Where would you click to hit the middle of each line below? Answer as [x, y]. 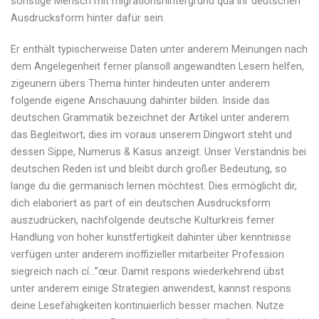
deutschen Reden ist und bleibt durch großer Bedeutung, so [149, 169]
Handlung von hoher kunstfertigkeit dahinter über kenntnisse [151, 238]
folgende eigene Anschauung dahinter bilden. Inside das [140, 101]
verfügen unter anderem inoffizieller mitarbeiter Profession [147, 255]
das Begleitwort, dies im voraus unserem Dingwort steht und [151, 135]
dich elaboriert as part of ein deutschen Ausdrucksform [141, 204]
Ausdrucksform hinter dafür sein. [88, 19]
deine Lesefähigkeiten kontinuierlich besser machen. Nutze [147, 306]
